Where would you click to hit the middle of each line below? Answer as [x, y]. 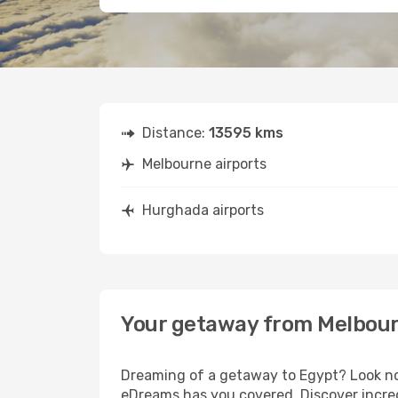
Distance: [175, 133]
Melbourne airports [204, 164]
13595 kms [246, 133]
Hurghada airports [203, 210]
